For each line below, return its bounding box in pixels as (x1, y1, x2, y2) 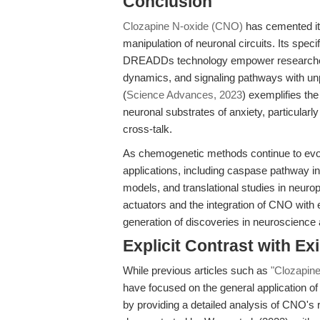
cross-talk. (123, 123, 172, 135)
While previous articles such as (123, 264, 271, 276)
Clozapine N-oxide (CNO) (123, 20, 243, 32)
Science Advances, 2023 (126, 89, 242, 101)
